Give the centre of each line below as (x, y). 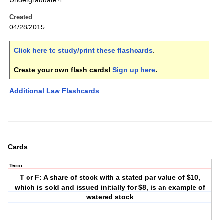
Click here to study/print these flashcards (83, 50)
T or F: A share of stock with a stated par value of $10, (110, 178)
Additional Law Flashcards (54, 91)
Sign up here (134, 70)
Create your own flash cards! (63, 70)
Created (21, 17)
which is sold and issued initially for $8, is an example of (110, 187)
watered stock (110, 197)
